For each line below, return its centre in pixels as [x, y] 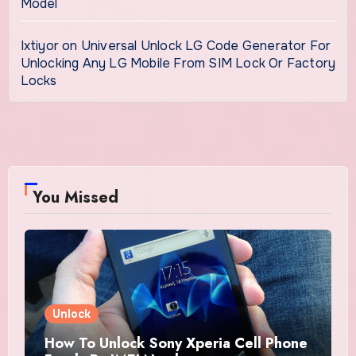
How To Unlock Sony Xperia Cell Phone [176, 344]
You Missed [75, 198]
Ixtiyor [39, 46]
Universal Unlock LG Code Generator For [206, 46]
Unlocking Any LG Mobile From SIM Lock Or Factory [178, 64]
